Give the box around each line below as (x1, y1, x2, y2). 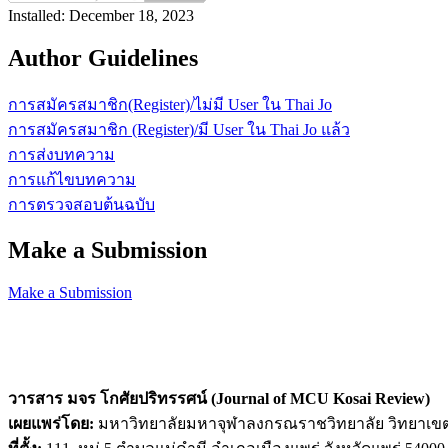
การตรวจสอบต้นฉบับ (8, 195, 155, 213)
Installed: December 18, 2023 (8, 7, 194, 25)
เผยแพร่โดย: (8, 414, 94, 432)
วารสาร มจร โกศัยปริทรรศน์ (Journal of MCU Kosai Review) (8, 389, 430, 407)
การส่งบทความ (8, 145, 115, 163)
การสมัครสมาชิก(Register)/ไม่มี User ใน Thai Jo (8, 95, 332, 113)
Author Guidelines (8, 45, 198, 71)
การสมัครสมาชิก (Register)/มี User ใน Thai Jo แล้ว (8, 120, 350, 138)
